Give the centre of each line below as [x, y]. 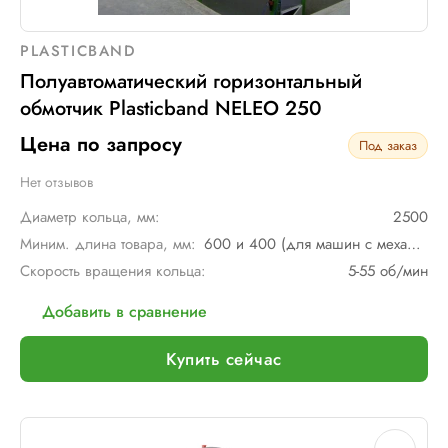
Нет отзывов [56, 181]
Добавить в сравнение [124, 311]
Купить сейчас [224, 358]
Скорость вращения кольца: [113, 271]
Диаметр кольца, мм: [90, 217]
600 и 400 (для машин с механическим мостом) [414, 244]
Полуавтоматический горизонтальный [191, 81]
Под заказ [388, 145]
